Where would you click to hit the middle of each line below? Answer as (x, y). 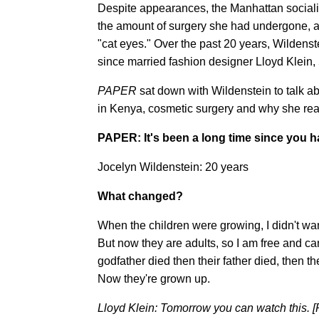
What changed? (140, 196)
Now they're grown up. (154, 279)
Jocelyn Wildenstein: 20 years (173, 167)
